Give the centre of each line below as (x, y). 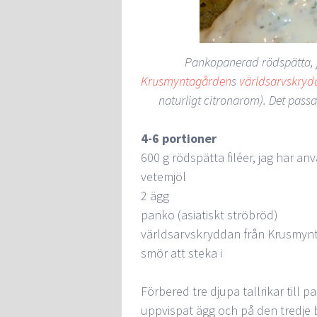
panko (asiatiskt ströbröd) (209, 215)
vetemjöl (163, 177)
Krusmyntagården (186, 81)
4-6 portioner (179, 138)
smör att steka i (181, 253)
